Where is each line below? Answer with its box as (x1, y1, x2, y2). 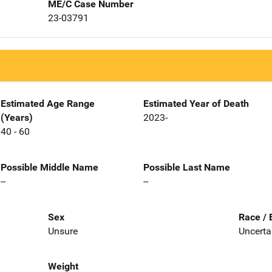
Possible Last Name (143, 161, 230, 173)
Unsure (47, 225, 78, 237)
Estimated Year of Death (143, 98, 249, 109)
